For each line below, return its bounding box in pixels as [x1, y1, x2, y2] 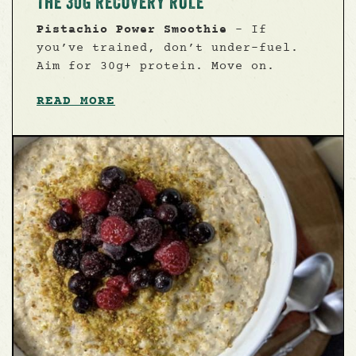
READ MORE [37, 92, 115, 110]
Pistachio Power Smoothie [37, 21, 227, 39]
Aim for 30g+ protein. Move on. [37, 58, 275, 75]
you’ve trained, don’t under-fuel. [37, 40, 299, 57]
